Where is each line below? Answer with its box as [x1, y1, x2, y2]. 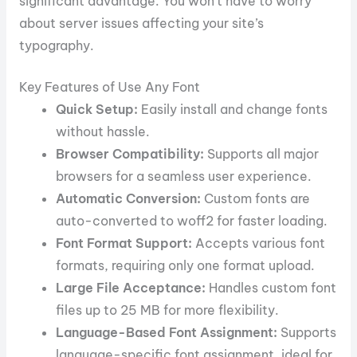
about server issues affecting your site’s [18, 14, 264, 31]
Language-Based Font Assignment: [56, 324, 278, 341]
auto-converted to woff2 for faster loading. [56, 213, 328, 229]
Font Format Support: [56, 235, 193, 252]
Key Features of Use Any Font [18, 79, 200, 96]
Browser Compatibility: [56, 146, 205, 163]
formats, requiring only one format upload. [56, 257, 316, 274]
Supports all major [204, 146, 320, 163]
